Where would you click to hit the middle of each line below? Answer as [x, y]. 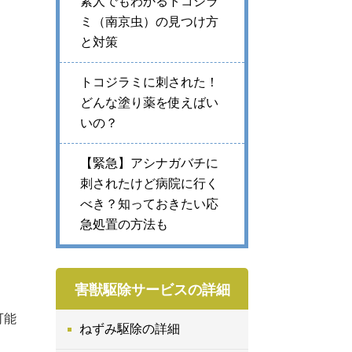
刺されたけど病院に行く [149, 183]
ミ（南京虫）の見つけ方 [149, 22]
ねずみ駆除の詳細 [130, 329]
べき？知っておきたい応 [149, 204]
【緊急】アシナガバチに [149, 163]
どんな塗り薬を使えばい [149, 103]
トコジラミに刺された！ [149, 82]
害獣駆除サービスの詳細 [152, 290]
